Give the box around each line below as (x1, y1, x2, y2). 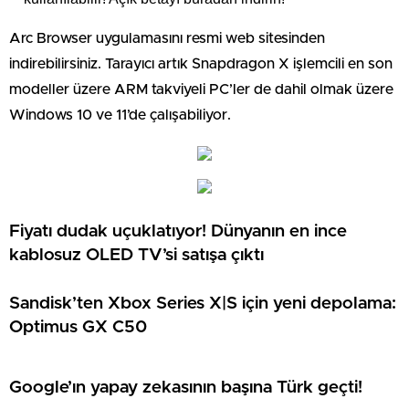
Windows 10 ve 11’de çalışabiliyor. (9, 108, 231, 122)
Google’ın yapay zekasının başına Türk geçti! (9, 378, 362, 396)
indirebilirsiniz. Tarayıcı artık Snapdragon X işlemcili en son (9, 57, 393, 71)
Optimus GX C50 (9, 318, 147, 336)
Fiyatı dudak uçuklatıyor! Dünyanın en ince (9, 222, 347, 240)
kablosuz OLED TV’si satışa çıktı (9, 246, 264, 264)
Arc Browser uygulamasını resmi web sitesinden (9, 31, 325, 46)
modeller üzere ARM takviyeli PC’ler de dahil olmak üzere (9, 82, 393, 97)
